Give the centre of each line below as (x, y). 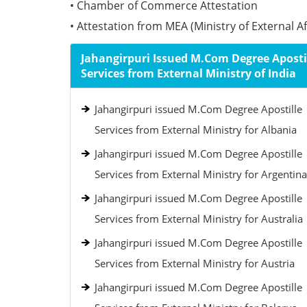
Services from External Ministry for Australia (199, 219)
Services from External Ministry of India (188, 73)
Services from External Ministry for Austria (195, 263)
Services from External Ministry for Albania (196, 130)
